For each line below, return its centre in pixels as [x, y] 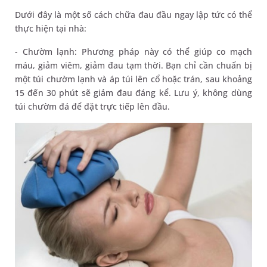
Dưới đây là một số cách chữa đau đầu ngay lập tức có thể [133, 15]
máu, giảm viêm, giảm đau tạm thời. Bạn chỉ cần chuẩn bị [133, 66]
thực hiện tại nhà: [51, 29]
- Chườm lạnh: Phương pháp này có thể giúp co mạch [133, 52]
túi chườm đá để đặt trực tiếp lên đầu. [94, 107]
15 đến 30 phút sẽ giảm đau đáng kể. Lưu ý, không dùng [133, 93]
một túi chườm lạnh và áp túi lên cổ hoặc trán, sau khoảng [133, 79]
